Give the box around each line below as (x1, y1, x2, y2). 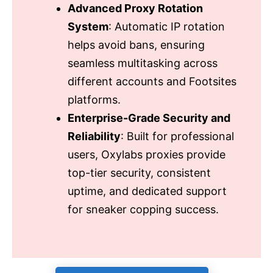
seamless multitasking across (68, 57, 218, 70)
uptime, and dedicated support (68, 185, 227, 198)
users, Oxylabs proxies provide (68, 148, 225, 161)
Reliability (68, 130, 121, 143)
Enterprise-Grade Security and (68, 112, 230, 125)
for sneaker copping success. (68, 203, 219, 216)
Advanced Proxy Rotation (68, 2, 203, 15)
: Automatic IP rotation (108, 20, 225, 34)
